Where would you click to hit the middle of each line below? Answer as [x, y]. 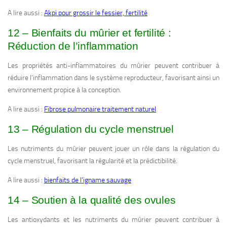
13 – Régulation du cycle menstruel [91, 129]
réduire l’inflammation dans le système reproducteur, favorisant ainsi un [113, 78]
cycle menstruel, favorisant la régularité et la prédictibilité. [92, 161]
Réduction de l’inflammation [73, 46]
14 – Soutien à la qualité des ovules [92, 200]
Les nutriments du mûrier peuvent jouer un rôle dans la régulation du [113, 149]
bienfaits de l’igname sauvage [88, 180]
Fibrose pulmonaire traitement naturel [100, 109]
